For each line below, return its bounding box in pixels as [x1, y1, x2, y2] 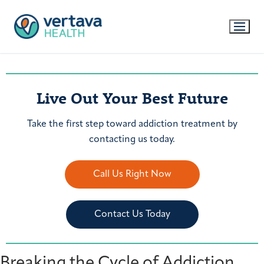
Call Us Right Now [93, 170, 171, 180]
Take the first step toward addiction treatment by [27, 119, 237, 129]
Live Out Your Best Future [36, 88, 228, 108]
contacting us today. [89, 134, 175, 144]
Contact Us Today [94, 210, 170, 220]
